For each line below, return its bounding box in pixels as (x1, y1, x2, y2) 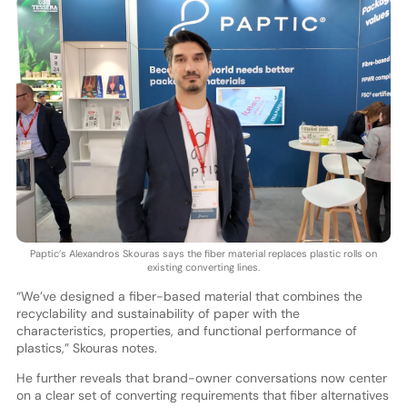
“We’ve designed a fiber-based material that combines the (15, 288, 362, 305)
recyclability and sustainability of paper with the (15, 305, 300, 323)
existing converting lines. (146, 261, 260, 274)
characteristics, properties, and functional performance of (15, 323, 357, 340)
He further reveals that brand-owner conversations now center (15, 370, 387, 387)
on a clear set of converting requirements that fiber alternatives (15, 387, 389, 404)
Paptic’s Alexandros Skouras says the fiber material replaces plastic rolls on (29, 247, 377, 261)
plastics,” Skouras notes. (15, 340, 157, 357)
